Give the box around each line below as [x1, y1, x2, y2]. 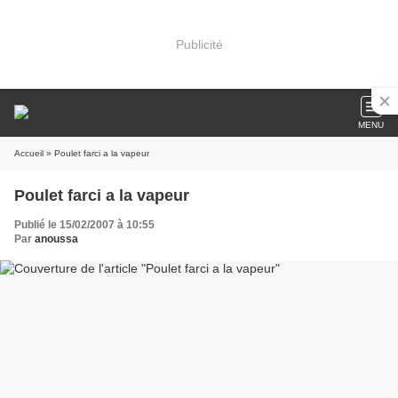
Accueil [14, 148, 44, 158]
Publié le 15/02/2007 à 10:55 [14, 219, 155, 231]
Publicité [175, 36, 223, 52]
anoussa [35, 233, 78, 245]
